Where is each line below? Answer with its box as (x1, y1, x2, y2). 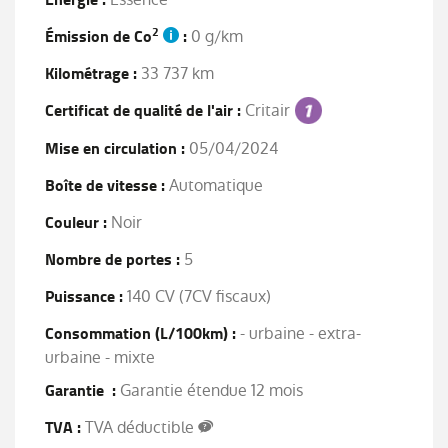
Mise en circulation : (45, 134, 185, 164)
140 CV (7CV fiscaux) (123, 285, 271, 309)
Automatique (165, 174, 263, 198)
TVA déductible (85, 416, 198, 440)
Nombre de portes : (45, 245, 180, 275)
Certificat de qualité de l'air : (45, 95, 241, 125)
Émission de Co (45, 21, 152, 51)
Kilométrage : (45, 58, 137, 88)
